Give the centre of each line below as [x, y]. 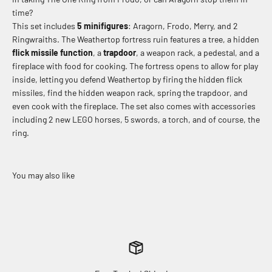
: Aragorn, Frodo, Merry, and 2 [183, 26]
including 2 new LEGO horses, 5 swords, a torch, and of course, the [136, 119]
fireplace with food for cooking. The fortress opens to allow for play [135, 66]
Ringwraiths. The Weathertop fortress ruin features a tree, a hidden [136, 39]
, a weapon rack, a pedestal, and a [198, 53]
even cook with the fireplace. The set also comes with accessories [134, 106]
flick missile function [53, 53]
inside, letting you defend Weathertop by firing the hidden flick [127, 79]
